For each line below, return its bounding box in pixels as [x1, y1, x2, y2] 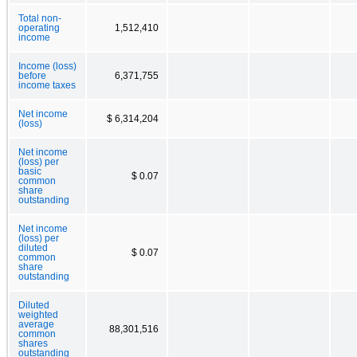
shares [18, 338, 48, 348]
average [18, 319, 54, 329]
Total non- [18, 13, 61, 23]
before [18, 70, 46, 80]
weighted [18, 309, 58, 320]
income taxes [18, 80, 76, 90]
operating [18, 22, 60, 33]
